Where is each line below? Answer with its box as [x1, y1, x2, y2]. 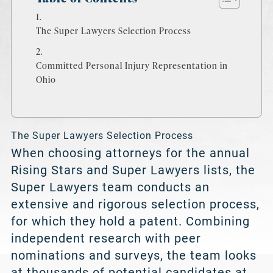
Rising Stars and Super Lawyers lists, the [10, 163, 255, 178]
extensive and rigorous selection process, [10, 197, 260, 212]
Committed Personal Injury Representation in [35, 59, 228, 72]
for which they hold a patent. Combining [10, 214, 250, 229]
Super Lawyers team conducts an [10, 180, 210, 195]
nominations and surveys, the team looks [10, 248, 257, 263]
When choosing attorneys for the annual [10, 146, 250, 161]
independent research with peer [10, 231, 201, 246]
